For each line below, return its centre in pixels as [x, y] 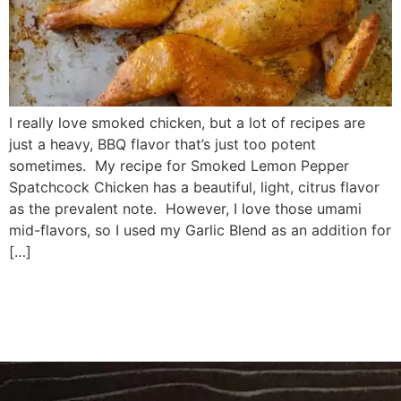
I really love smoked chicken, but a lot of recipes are [187, 123]
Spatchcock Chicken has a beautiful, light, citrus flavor [194, 188]
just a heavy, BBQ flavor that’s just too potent [162, 145]
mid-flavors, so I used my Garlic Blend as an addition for [200, 230]
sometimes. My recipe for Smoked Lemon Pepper [179, 166]
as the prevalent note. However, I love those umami [185, 209]
